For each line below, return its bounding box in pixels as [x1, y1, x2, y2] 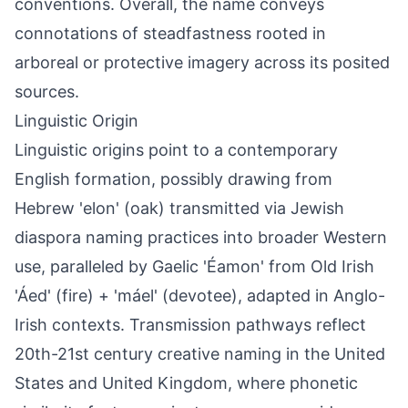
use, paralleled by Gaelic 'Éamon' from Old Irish [15, 257, 374, 276]
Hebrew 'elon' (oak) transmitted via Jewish [15, 199, 344, 218]
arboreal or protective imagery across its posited [15, 53, 390, 72]
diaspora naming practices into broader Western [15, 228, 387, 247]
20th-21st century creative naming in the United [15, 344, 385, 363]
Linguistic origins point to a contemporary [15, 140, 338, 159]
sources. [15, 82, 79, 101]
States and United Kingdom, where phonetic [15, 373, 358, 393]
